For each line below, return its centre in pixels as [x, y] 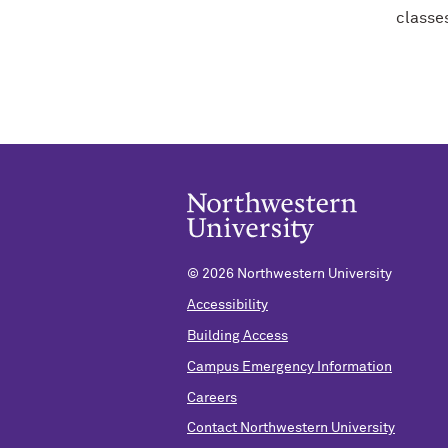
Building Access [237, 335]
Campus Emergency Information [289, 366]
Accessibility [227, 305]
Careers [212, 397]
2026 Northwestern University [297, 274]
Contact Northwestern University [291, 428]
